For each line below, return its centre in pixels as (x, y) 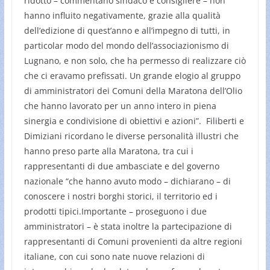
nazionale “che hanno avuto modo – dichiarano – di (127, 181)
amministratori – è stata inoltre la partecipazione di (128, 226)
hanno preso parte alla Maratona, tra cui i (108, 151)
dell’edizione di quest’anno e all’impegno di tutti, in (127, 30)
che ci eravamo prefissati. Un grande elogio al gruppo (132, 75)
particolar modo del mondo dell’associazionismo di (126, 45)
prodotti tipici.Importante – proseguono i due (115, 211)
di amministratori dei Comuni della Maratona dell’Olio (133, 90)
